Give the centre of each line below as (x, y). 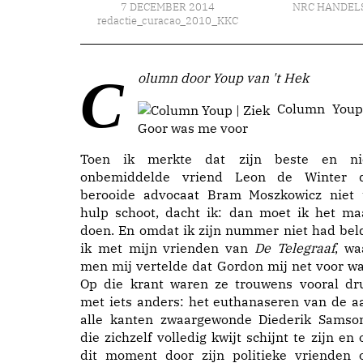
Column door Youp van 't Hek (223, 78)
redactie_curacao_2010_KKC (167, 21)
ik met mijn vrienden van (167, 248)
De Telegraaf (295, 248)
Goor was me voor (193, 128)
